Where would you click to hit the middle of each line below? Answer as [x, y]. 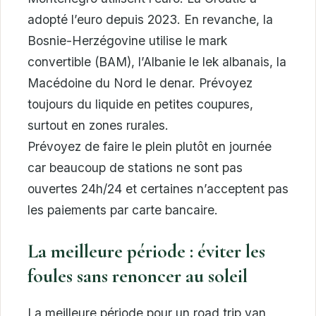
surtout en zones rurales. [98, 125]
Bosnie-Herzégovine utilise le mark [127, 40]
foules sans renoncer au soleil [138, 276]
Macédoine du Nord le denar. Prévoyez [140, 83]
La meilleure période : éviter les [146, 251]
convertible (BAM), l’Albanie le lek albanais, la [157, 61]
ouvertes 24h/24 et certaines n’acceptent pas [158, 188]
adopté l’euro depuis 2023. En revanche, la [150, 19]
